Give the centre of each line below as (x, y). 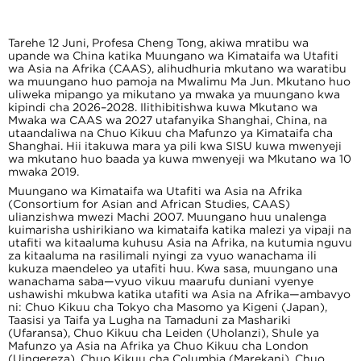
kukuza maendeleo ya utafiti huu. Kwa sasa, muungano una (173, 269)
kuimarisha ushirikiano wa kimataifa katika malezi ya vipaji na (180, 230)
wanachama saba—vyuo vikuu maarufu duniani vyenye (161, 282)
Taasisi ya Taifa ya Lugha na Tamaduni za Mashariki (149, 320)
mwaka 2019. (44, 172)
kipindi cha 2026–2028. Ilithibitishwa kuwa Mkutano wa (163, 108)
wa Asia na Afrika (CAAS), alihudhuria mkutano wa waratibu (177, 69)
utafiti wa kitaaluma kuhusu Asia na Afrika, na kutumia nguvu (180, 243)
